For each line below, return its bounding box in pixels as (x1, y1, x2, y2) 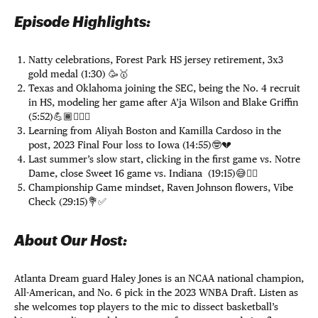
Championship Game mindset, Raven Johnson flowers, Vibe (28, 182, 293, 193)
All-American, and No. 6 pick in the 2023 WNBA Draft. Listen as (14, 287, 298, 298)
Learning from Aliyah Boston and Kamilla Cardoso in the (28, 125, 281, 136)
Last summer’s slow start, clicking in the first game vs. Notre (28, 153, 300, 165)
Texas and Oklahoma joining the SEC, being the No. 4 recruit (28, 82, 300, 94)
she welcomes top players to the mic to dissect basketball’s (14, 301, 278, 312)
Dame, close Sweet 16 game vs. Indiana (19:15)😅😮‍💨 (28, 168, 258, 179)
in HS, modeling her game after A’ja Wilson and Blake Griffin (28, 97, 298, 108)
